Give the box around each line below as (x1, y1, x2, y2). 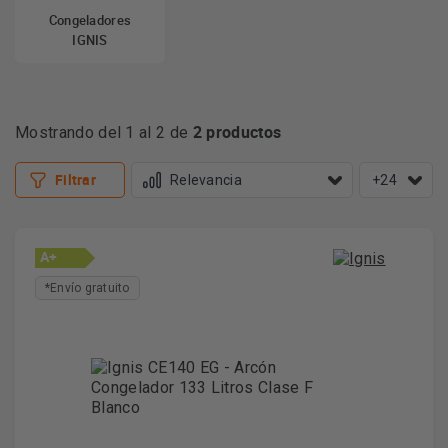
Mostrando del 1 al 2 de (15, 123, 193, 142)
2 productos (192, 121, 282, 143)
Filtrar (55, 170, 96, 189)
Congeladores (48, 11, 132, 29)
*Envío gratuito (45, 281, 130, 295)
